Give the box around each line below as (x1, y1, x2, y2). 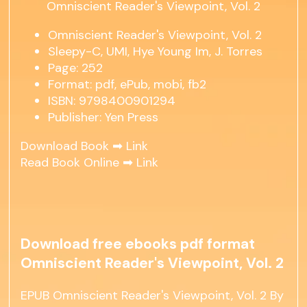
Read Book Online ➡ (21, 154, 137, 171)
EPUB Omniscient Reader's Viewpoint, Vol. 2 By (21, 287, 284, 304)
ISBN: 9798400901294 (48, 93, 176, 110)
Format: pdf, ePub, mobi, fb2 (48, 76, 207, 93)
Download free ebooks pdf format (21, 234, 256, 254)
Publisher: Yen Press (48, 109, 159, 126)
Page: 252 (48, 60, 103, 77)
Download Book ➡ (21, 138, 127, 155)
